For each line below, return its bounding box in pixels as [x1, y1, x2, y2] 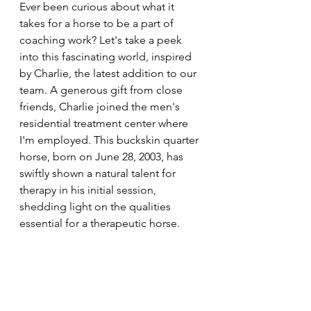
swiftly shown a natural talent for [19, 167, 178, 180]
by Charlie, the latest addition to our [19, 67, 199, 81]
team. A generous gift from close [19, 83, 185, 97]
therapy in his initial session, [19, 183, 159, 197]
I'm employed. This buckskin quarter [19, 133, 201, 147]
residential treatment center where [19, 117, 191, 131]
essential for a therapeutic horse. [19, 217, 180, 230]
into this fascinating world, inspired [19, 50, 194, 64]
